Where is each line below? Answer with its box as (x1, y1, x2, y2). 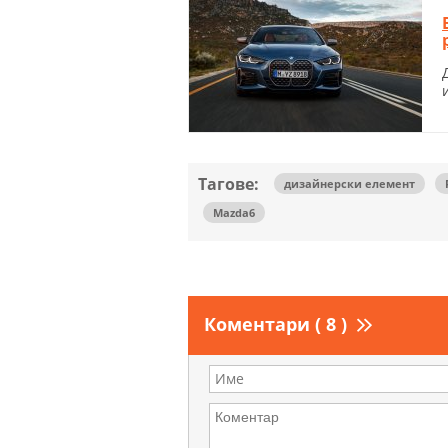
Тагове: (198, 172, 259, 195)
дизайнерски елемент (284, 175, 415, 191)
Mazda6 (213, 204, 255, 220)
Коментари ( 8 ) (204, 311, 347, 336)
